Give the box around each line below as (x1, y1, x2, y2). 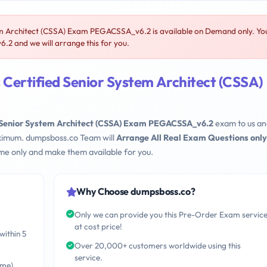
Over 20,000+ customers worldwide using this (74, 240, 241, 252)
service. (74, 252, 103, 263)
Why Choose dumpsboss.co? (76, 185, 195, 198)
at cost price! (74, 221, 122, 232)
